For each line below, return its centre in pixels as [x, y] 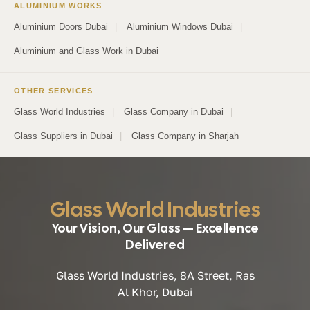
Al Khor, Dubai [155, 292]
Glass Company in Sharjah [185, 136]
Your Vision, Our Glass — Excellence [155, 228]
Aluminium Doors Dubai [61, 26]
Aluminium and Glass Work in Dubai [86, 51]
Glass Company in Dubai [174, 111]
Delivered [155, 244]
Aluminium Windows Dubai [180, 26]
